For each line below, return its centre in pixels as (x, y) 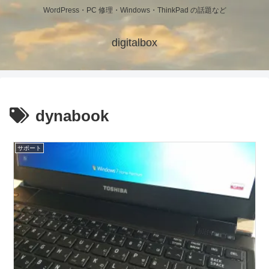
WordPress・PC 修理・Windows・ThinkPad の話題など (134, 11)
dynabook (72, 116)
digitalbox (134, 43)
